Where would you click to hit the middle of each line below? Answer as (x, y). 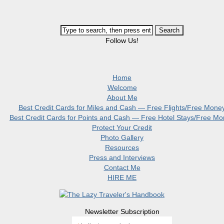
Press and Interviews (122, 157)
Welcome (122, 87)
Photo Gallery (122, 137)
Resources (122, 147)
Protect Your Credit (122, 127)
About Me (122, 97)
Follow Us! (122, 40)
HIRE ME (122, 177)
